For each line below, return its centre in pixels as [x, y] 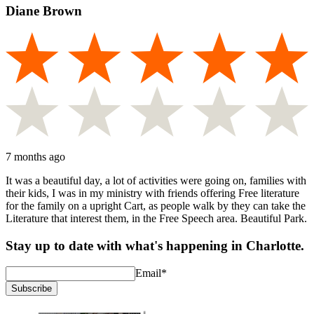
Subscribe [32, 289]
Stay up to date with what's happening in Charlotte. [155, 245]
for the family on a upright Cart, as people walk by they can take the [156, 205]
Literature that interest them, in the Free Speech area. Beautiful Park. [156, 218]
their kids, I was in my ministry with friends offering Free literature [152, 193]
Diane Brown [44, 11]
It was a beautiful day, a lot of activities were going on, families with [156, 180]
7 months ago [35, 156]
